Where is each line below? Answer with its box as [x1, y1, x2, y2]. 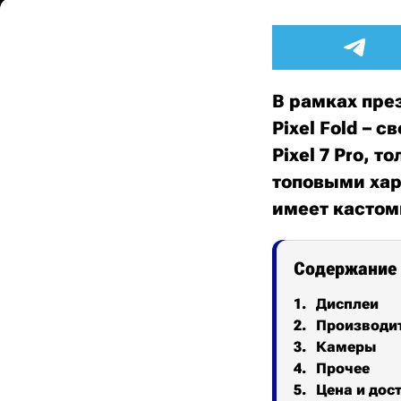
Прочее [316, 360, 371, 377]
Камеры [316, 338, 377, 355]
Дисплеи [316, 295, 380, 312]
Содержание [294, 258, 397, 279]
